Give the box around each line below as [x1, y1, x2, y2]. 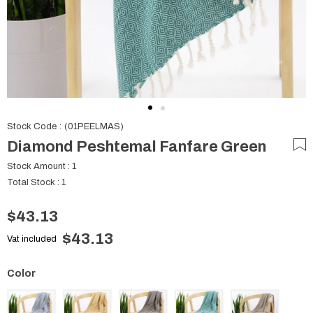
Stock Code [7, 122, 57, 131]
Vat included [7, 234, 57, 244]
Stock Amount [7, 161, 66, 171]
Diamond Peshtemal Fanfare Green [7, 138, 266, 155]
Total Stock [7, 177, 55, 187]
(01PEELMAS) [64, 122, 124, 131]
